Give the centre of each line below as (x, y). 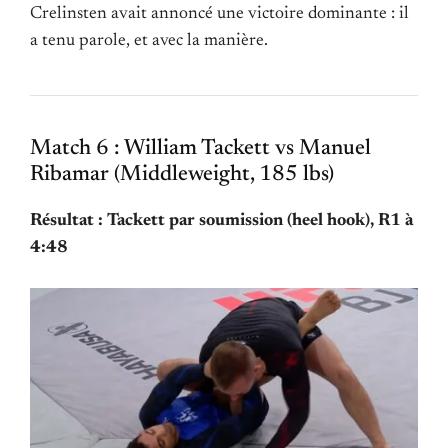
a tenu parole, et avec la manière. (149, 40)
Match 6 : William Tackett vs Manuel (200, 148)
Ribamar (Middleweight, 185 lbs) (182, 174)
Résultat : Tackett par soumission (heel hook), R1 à (221, 220)
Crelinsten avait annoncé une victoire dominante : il (219, 13)
